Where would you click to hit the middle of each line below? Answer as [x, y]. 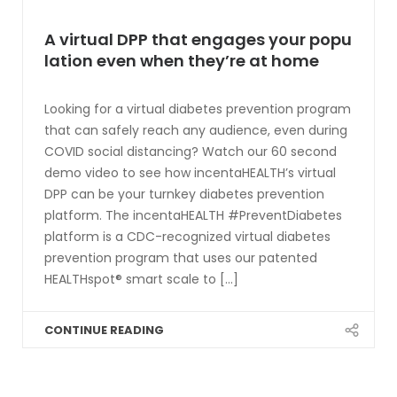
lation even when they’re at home [182, 61]
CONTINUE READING [104, 331]
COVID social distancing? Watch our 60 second [191, 152]
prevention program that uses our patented [181, 258]
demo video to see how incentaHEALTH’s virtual [190, 173]
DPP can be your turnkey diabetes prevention [184, 195]
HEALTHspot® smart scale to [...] [141, 280]
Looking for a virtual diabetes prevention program [198, 109]
